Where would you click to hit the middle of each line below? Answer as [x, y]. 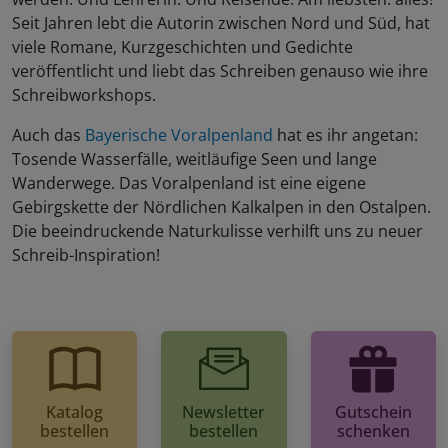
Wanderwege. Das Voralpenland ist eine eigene [189, 183]
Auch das [48, 135]
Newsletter [224, 412]
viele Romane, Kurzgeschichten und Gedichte [182, 47]
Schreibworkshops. [86, 95]
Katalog [75, 412]
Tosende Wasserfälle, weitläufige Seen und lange [194, 159]
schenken [373, 431]
